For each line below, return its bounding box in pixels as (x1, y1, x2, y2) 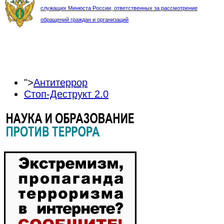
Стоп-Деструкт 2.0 (24, 88, 108, 99)
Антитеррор (33, 76, 87, 88)
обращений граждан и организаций (40, 16, 128, 22)
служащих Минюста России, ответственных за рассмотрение (40, 4, 197, 11)
